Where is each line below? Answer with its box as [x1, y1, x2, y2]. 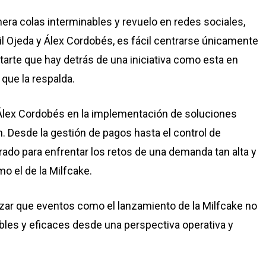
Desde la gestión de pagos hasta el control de [5, 126, 221, 139]
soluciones [185, 107, 237, 120]
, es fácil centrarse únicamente [113, 34, 258, 47]
